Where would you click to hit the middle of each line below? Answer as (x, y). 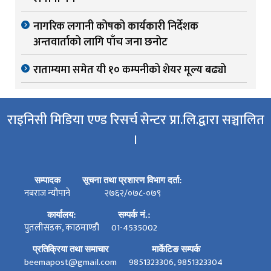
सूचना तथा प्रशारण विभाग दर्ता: (132, 181)
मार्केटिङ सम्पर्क (176, 250)
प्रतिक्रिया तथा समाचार (70, 250)
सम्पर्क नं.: (134, 215)
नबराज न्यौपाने (47, 194)
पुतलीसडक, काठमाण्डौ (62, 228)
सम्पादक (47, 181)
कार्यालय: (62, 215)
